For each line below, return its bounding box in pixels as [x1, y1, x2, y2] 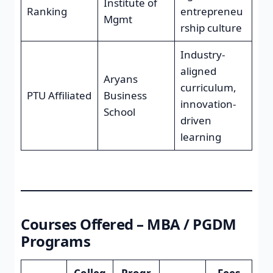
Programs [21, 231, 91, 251]
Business [103, 88, 147, 102]
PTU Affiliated [26, 88, 91, 102]
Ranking [26, 4, 67, 18]
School [103, 104, 135, 119]
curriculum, [180, 80, 236, 94]
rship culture [180, 20, 242, 35]
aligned [180, 63, 216, 78]
